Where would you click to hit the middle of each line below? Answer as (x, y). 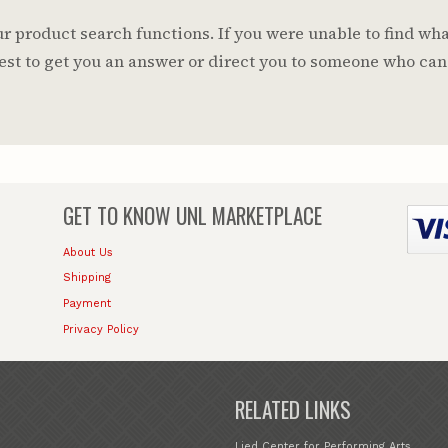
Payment (87, 304)
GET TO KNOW (117, 215)
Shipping (87, 278)
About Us (88, 252)
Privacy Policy (101, 329)
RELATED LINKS (293, 409)
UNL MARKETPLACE (247, 215)
